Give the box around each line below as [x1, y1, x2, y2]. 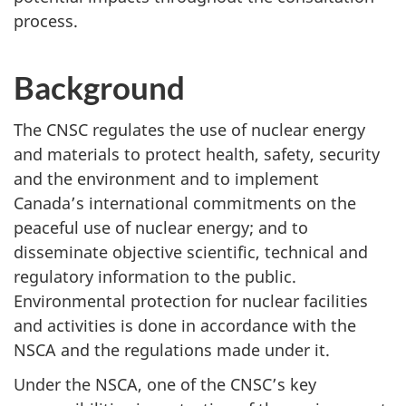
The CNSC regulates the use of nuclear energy [14, 118, 365, 140]
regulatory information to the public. [14, 265, 296, 287]
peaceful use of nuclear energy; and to [14, 216, 308, 238]
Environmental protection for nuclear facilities [14, 289, 368, 312]
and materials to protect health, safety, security [14, 142, 380, 165]
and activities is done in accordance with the [14, 314, 356, 336]
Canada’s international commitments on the [14, 191, 356, 214]
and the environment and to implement [14, 167, 319, 189]
